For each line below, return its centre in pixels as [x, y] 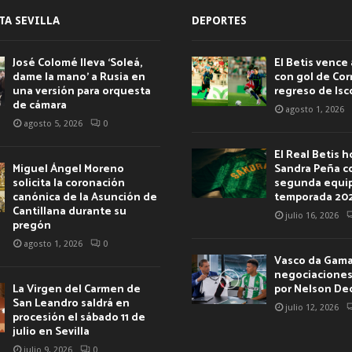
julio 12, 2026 [312, 307]
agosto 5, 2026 [53, 123]
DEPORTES [219, 20]
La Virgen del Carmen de [76, 289]
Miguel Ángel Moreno [68, 169]
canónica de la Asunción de [84, 197]
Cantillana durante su [69, 211]
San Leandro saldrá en [71, 303]
